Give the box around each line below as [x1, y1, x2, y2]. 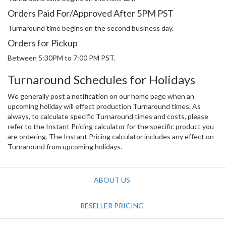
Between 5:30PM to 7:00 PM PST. [8, 53, 117, 62]
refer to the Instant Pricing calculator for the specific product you [8, 122, 214, 131]
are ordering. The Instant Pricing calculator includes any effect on [8, 132, 214, 141]
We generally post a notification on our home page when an [8, 91, 194, 100]
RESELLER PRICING [80, 201, 144, 210]
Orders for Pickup [8, 37, 78, 48]
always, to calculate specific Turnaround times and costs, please [8, 111, 208, 121]
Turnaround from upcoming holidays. [8, 142, 122, 151]
